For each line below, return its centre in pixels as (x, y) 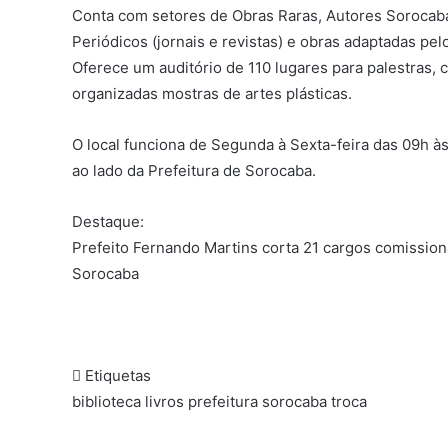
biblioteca (106, 401)
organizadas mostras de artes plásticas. (212, 93)
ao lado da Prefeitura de (158, 170)
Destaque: (108, 221)
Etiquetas (116, 375)
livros (164, 401)
